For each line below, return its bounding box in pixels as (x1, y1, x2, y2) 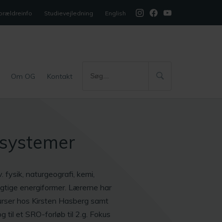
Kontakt (47, 71, 72, 81)
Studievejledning (44, 9, 93, 17)
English (105, 9, 126, 17)
